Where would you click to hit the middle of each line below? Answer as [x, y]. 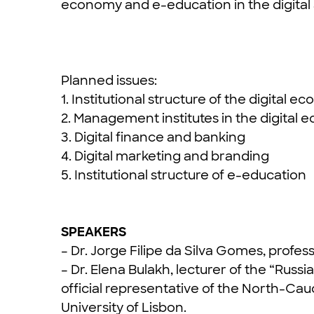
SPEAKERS [94, 232]
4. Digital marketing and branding [165, 156]
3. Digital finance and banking [153, 137]
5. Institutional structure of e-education [184, 175]
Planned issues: [109, 80]
